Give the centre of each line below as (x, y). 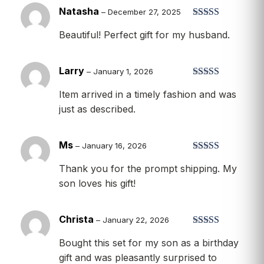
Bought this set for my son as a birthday (149, 242)
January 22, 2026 (136, 220)
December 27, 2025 (144, 11)
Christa (77, 219)
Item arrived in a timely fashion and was (148, 94)
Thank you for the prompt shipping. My (148, 168)
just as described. (97, 109)
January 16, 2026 (114, 145)
